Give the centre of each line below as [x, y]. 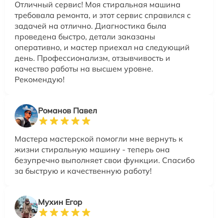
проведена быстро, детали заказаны [85, 36]
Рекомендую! [40, 79]
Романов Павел [67, 110]
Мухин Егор [60, 202]
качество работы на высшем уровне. [84, 69]
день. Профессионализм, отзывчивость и [92, 58]
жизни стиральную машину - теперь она [92, 149]
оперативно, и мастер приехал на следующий [102, 47]
